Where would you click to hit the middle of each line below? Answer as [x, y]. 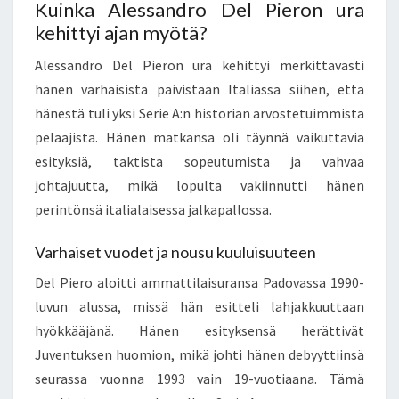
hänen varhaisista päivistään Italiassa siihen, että [199, 89]
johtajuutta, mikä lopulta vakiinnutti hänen [199, 185]
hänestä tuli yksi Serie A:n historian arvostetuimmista [199, 113]
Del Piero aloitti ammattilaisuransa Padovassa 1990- [199, 282]
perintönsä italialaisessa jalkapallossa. [153, 209]
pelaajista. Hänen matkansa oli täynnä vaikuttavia [199, 137]
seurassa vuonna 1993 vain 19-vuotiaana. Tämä [199, 378]
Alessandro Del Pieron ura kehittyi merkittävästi [199, 65]
